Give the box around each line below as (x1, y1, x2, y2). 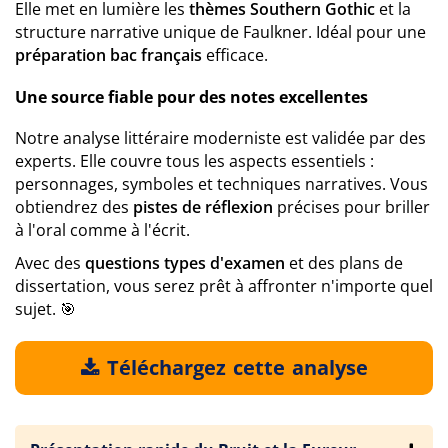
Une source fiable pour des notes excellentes (15, 86, 368, 108)
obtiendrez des (15, 196, 133, 218)
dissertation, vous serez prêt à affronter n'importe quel (15, 275, 433, 297)
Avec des (15, 252, 85, 274)
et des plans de (285, 252, 403, 274)
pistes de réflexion (133, 196, 273, 218)
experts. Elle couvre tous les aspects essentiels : (15, 150, 374, 172)
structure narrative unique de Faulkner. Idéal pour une (15, 21, 426, 43)
